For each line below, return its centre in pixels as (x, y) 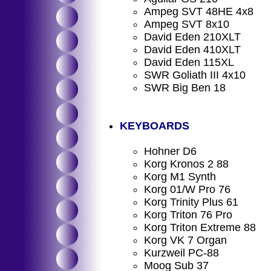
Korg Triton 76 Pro (188, 215)
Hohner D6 (170, 151)
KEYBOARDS (155, 126)
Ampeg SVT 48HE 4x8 (199, 11)
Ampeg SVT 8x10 (187, 24)
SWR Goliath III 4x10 (195, 75)
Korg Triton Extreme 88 (200, 227)
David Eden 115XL (189, 62)
